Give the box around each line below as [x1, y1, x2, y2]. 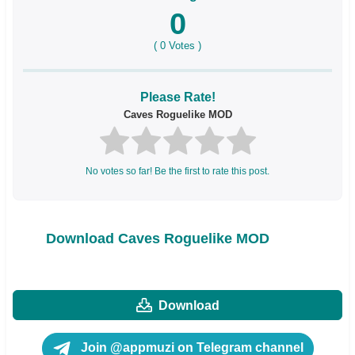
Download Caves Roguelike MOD [46, 230, 269, 246]
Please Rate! [139, 90, 216, 104]
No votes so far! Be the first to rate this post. [86, 166, 269, 177]
